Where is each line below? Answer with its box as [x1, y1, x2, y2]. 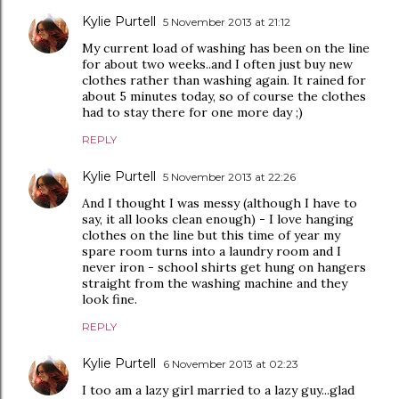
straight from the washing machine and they [82, 275, 347, 291]
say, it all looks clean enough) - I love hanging [82, 211, 354, 227]
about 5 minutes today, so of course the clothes [82, 88, 366, 104]
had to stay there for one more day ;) [82, 104, 303, 120]
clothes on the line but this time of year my [82, 227, 340, 243]
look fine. [82, 291, 137, 307]
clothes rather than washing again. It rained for [82, 72, 366, 88]
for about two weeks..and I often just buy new [82, 56, 353, 72]
